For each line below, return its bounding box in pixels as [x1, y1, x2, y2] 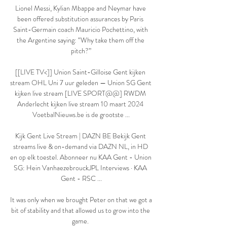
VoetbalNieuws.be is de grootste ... [32, 109, 130, 120]
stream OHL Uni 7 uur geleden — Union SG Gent [10, 78, 152, 88]
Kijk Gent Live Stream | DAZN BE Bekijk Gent [15, 131, 146, 141]
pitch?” [71, 46, 91, 56]
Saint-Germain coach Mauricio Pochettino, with [13, 24, 148, 35]
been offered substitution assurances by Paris [17, 14, 143, 24]
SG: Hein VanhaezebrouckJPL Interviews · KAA [14, 163, 147, 173]
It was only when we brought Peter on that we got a [10, 195, 152, 205]
